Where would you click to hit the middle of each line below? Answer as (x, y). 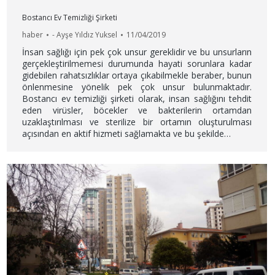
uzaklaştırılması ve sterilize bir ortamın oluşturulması (137, 122)
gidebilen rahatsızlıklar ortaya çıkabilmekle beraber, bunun (137, 76)
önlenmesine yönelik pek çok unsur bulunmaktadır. (137, 87)
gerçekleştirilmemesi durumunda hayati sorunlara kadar (137, 64)
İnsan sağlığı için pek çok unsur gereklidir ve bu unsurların (137, 52)
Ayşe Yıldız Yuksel (87, 35)
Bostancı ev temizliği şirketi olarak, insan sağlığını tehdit (137, 99)
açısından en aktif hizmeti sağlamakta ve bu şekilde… (127, 134)
